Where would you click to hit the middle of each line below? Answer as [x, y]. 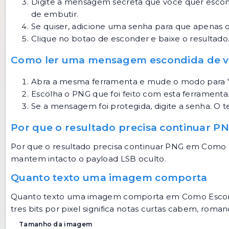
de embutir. [55, 14]
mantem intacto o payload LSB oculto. [88, 158]
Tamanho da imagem [56, 224]
